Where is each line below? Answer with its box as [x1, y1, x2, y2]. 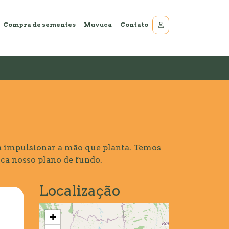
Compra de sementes [3, 20, 76, 28]
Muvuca [84, 20, 112, 28]
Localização [39, 182, 120, 199]
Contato [120, 20, 148, 28]
